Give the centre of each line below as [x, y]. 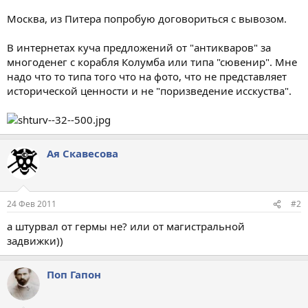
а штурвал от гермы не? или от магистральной [126, 226]
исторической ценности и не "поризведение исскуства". [149, 90]
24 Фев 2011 [32, 204]
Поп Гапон [74, 274]
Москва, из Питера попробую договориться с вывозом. [147, 18]
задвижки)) [35, 241]
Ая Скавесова [82, 153]
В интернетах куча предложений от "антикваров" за [139, 47]
